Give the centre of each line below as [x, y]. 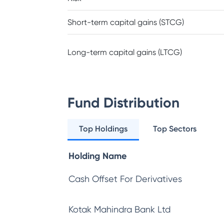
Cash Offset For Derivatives [125, 179]
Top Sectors [175, 129]
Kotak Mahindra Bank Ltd [119, 209]
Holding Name [97, 156]
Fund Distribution [123, 103]
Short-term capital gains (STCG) [126, 22]
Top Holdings [103, 129]
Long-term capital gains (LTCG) [125, 52]
